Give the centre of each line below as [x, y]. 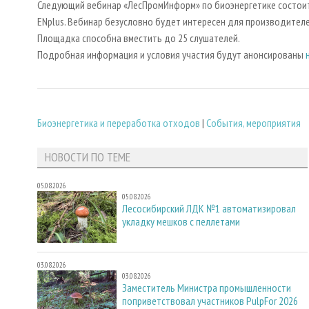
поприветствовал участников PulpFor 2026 [210, 300]
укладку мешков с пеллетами [181, 222]
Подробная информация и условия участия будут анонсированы [171, 55]
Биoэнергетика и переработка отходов [119, 122]
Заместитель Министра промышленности [207, 287]
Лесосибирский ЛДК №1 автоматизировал [209, 209]
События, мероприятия [253, 122]
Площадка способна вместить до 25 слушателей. [140, 38]
